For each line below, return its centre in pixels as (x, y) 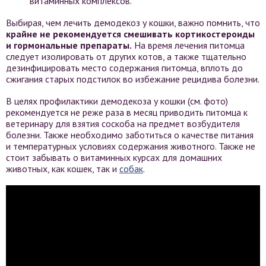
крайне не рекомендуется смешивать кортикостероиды (130, 34)
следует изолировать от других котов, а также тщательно (126, 56)
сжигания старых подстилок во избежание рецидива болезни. (133, 79)
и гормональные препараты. (69, 45)
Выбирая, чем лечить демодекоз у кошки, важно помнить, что (133, 23)
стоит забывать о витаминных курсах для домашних (114, 157)
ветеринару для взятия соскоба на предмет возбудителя (123, 123)
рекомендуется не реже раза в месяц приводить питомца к (127, 112)
